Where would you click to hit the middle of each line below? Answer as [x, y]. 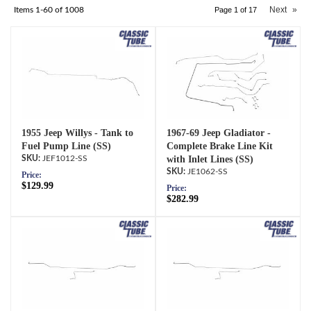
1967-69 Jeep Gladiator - [219, 133]
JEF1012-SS [65, 158]
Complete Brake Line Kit [220, 146]
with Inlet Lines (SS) [210, 159]
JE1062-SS [208, 171]
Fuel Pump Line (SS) [66, 146]
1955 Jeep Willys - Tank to [77, 133]
